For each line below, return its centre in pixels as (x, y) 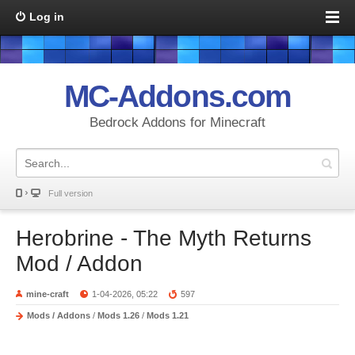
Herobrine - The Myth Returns (164, 238)
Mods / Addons (59, 315)
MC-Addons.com (177, 96)
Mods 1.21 (168, 315)
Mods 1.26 (118, 315)
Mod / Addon (79, 263)
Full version (71, 193)
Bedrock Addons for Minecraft (177, 122)
